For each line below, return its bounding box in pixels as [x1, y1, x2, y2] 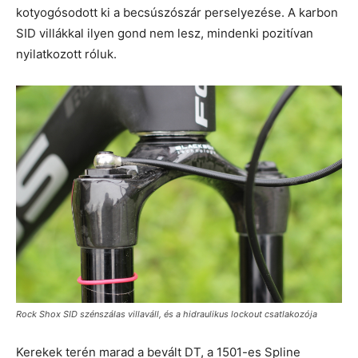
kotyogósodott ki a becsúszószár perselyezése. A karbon [16, 4, 338, 20]
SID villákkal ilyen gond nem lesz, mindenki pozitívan [16, 25, 313, 41]
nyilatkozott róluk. [16, 46, 117, 62]
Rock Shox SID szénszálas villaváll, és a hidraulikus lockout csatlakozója [16, 308, 317, 320]
